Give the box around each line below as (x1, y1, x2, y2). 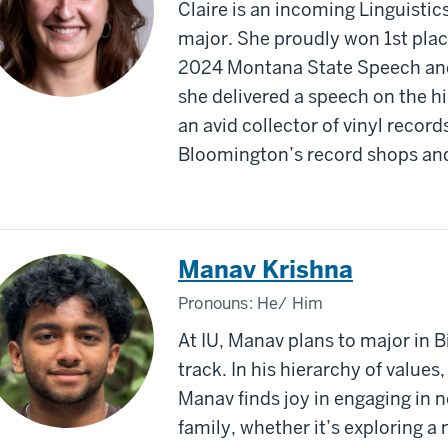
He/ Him (257, 292, 324, 314)
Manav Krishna (178, 253, 353, 285)
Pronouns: (178, 292, 257, 314)
